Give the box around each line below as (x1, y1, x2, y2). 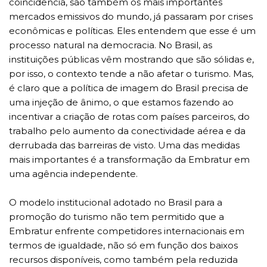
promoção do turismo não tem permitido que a (9, 210, 224, 222)
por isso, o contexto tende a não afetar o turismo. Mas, (9, 67, 253, 79)
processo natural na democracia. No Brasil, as (9, 39, 212, 51)
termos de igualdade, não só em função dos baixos (9, 239, 238, 251)
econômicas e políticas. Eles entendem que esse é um (9, 24, 256, 36)
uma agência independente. (9, 167, 138, 179)
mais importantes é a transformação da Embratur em (9, 153, 250, 165)
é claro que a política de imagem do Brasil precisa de (9, 82, 249, 94)
